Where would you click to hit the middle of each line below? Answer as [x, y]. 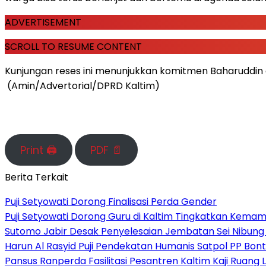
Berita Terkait [37, 177]
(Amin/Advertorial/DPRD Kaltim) [82, 85]
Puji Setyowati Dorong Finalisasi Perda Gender [111, 201]
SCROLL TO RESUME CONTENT [73, 46]
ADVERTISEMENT [43, 22]
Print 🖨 [38, 150]
